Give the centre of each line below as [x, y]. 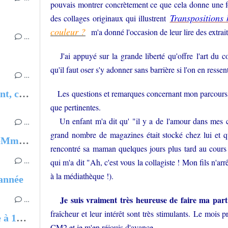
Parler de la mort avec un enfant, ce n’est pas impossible [24, 94]
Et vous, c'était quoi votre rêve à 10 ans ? [21, 218]
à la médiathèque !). [82, 176]
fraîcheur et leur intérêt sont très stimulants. [122, 213]
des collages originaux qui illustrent [108, 18]
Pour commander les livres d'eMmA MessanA [24, 140]
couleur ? [68, 32]
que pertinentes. [76, 107]
